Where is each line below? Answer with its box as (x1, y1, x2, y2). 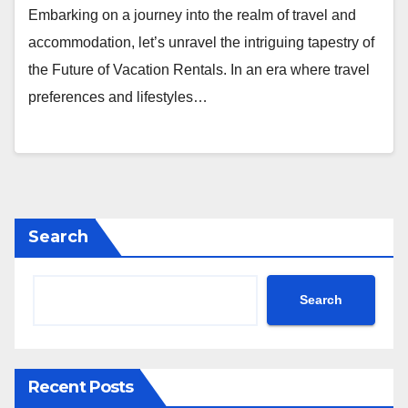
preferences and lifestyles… (28, 89, 208, 106)
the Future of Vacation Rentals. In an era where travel (28, 62, 370, 78)
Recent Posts (28, 376, 134, 397)
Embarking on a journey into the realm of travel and (28, 7, 356, 24)
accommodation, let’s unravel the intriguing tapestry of (28, 35, 374, 51)
